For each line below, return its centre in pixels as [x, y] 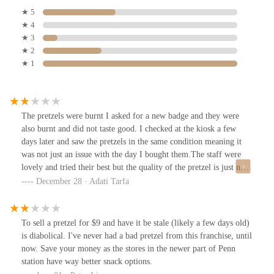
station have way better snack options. [87, 262]
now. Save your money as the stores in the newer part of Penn [128, 249]
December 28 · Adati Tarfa [83, 182]
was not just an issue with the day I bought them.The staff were [131, 155]
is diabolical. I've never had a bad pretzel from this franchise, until [137, 236]
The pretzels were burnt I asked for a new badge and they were [130, 116]
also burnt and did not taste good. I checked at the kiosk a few [129, 129]
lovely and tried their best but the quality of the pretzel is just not [134, 168]
